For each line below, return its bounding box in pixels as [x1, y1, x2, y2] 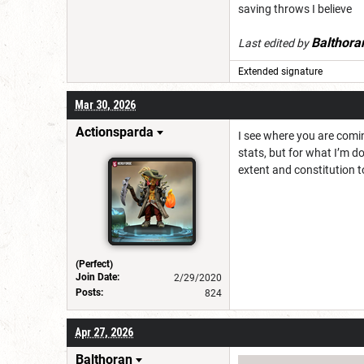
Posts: [76, 286, 103, 298]
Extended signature [238, 65, 323, 77]
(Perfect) [76, 258, 113, 270]
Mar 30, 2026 [75, 97, 136, 111]
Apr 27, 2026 [75, 325, 133, 339]
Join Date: [76, 271, 119, 283]
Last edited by [238, 36, 311, 50]
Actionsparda [76, 123, 154, 140]
